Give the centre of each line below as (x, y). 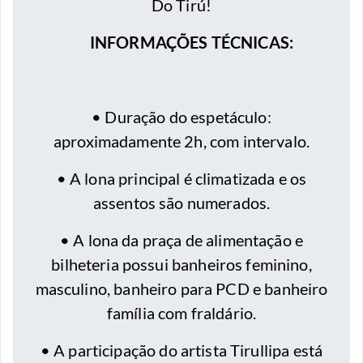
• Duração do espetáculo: (181, 117)
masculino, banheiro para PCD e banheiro (181, 289)
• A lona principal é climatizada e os (181, 179)
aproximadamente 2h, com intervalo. (181, 141)
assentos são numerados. (181, 203)
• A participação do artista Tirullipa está (181, 350)
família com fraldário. (181, 313)
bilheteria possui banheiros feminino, (181, 265)
